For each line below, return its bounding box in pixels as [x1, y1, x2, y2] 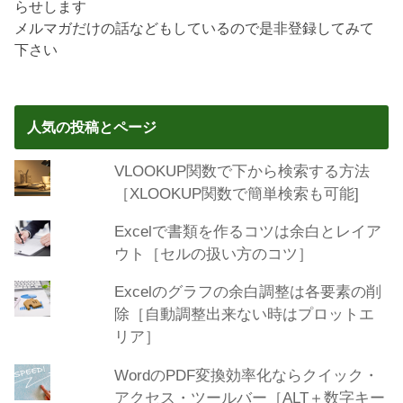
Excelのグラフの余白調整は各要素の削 [113, 282, 381, 301]
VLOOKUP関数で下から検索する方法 [113, 161, 370, 180]
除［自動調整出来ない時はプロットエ [113, 305, 374, 324]
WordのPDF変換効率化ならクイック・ [113, 365, 379, 384]
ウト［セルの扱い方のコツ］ [113, 245, 313, 264]
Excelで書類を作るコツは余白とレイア [113, 222, 381, 241]
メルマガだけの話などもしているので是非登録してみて [14, 20, 375, 37]
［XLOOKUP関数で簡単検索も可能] [113, 184, 359, 202]
